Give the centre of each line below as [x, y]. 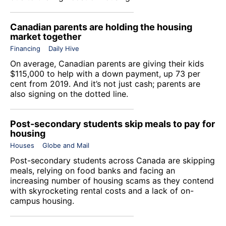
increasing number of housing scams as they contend [112, 180]
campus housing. [42, 201]
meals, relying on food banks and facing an [93, 170]
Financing [25, 48]
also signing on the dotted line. [69, 94]
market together [46, 36]
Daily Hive [64, 48]
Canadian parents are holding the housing [101, 27]
